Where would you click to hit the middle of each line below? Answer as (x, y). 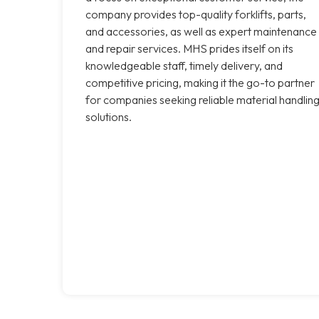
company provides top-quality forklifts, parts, (196, 14)
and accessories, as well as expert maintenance (201, 31)
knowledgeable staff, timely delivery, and (184, 65)
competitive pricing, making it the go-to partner (200, 82)
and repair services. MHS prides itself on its (189, 48)
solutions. (109, 116)
